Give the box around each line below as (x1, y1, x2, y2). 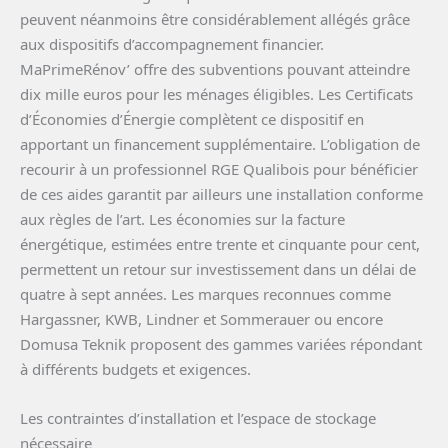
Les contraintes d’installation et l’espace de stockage (20, 408, 376, 428)
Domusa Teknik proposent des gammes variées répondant (20, 334, 422, 354)
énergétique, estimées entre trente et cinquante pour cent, (20, 234, 420, 254)
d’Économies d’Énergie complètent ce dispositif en (20, 109, 364, 129)
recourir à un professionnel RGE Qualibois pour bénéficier (20, 159, 418, 179)
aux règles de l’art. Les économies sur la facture (20, 209, 345, 229)
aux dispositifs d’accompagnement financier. (20, 34, 324, 54)
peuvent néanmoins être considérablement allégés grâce (20, 9, 410, 29)
